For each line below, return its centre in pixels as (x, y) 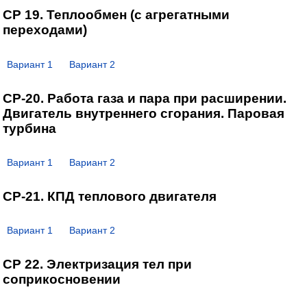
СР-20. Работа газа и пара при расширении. (144, 98)
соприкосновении (61, 279)
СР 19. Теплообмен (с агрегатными (116, 15)
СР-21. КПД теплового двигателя (109, 196)
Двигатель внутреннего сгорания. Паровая (143, 113)
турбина (29, 128)
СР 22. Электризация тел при (97, 264)
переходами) (45, 30)
